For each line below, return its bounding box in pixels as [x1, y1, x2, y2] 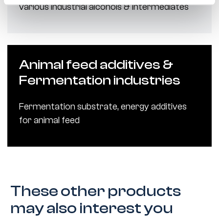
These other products [10, 182, 181, 200]
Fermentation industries [19, 72, 180, 88]
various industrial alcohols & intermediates [19, 1, 189, 13]
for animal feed [19, 115, 80, 126]
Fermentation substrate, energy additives [19, 101, 187, 112]
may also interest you [10, 199, 174, 218]
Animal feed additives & [19, 57, 173, 73]
